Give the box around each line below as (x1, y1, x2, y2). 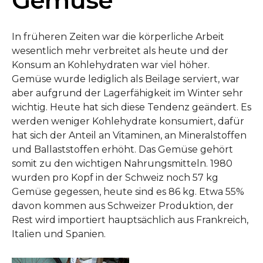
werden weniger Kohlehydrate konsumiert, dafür (12, 116, 244, 127)
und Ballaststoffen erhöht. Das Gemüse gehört (12, 144, 233, 155)
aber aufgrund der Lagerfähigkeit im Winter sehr (12, 87, 243, 99)
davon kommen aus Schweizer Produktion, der (12, 200, 234, 211)
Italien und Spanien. (12, 228, 106, 240)
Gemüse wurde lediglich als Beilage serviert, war (12, 73, 240, 85)
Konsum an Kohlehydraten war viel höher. (12, 59, 210, 70)
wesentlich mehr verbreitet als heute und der (12, 45, 228, 56)
